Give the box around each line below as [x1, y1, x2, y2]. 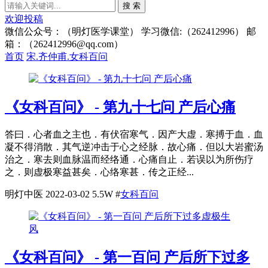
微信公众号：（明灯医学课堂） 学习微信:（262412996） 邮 [5, 26, 256, 36]
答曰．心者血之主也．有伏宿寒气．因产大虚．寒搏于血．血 [5, 129, 263, 139]
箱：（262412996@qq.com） [5, 39, 123, 49]
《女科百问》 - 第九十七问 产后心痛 [5, 99, 236, 115]
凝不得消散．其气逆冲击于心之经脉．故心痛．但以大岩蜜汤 [5, 141, 263, 152]
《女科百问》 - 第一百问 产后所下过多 [5, 249, 250, 265]
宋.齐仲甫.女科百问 [26, 51, 108, 62]
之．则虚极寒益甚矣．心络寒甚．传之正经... [5, 166, 194, 177]
